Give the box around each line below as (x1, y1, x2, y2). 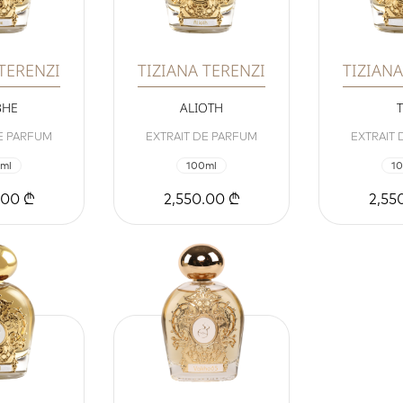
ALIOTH (180, 99, 223, 117)
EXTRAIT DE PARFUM (146, 130, 257, 144)
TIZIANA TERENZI (138, 59, 265, 82)
